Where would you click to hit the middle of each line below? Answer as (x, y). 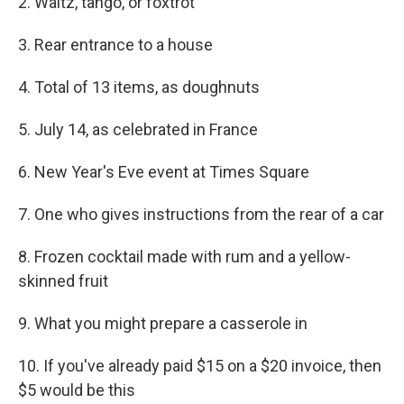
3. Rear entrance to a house (115, 45)
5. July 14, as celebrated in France (138, 130)
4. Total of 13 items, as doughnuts (139, 87)
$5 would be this (77, 390)
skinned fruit (63, 281)
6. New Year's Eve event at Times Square (164, 172)
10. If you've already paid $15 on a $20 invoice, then (200, 366)
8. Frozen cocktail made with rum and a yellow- (184, 257)
